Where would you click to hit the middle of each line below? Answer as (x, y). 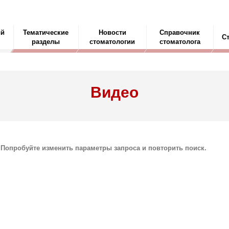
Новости (112, 32)
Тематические (46, 32)
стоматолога (180, 42)
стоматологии (112, 42)
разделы (46, 42)
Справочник (180, 32)
